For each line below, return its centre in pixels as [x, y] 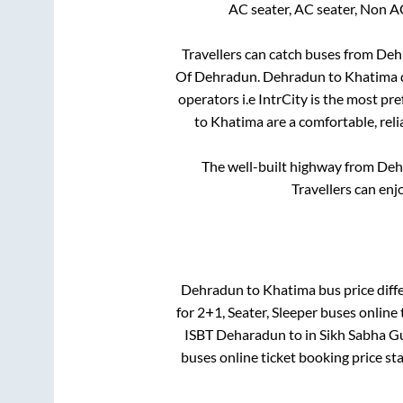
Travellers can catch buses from [279, 53]
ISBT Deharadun [235, 335]
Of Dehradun [216, 76]
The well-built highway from [289, 166]
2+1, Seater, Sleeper [257, 312]
